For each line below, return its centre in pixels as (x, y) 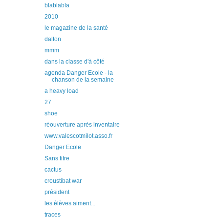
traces (52, 215)
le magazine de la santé (76, 28)
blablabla (57, 5)
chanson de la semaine (83, 80)
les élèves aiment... (70, 203)
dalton (53, 39)
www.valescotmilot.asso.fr (78, 136)
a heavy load (61, 91)
